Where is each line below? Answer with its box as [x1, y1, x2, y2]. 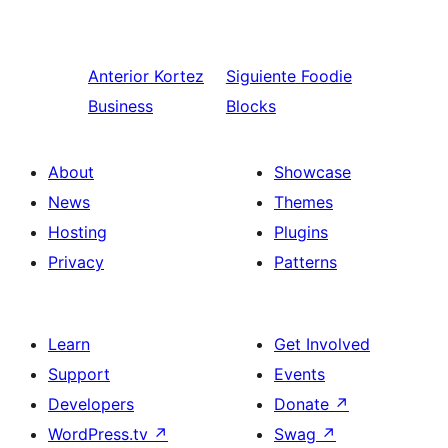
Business [88, 95, 153, 116]
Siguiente [225, 65, 296, 86]
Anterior [88, 65, 149, 86]
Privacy [48, 251, 104, 272]
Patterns [274, 251, 337, 272]
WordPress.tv [48, 423, 153, 444]
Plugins [274, 221, 328, 242]
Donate [274, 393, 334, 414]
